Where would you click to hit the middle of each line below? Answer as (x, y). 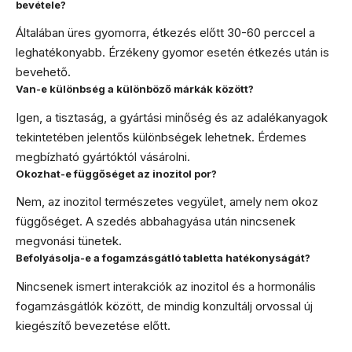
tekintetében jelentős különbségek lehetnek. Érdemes (161, 137)
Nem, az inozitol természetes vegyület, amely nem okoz (167, 202)
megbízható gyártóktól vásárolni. (103, 156)
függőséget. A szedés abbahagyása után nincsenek (156, 222)
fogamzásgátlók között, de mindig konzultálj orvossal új (164, 306)
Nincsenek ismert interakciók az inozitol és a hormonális (166, 286)
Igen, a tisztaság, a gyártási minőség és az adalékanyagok (172, 117)
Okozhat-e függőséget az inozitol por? (116, 173)
